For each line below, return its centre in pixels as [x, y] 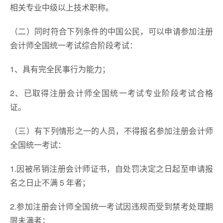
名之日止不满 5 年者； [50, 182]
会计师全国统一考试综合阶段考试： [74, 45]
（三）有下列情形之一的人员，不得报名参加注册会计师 [111, 131]
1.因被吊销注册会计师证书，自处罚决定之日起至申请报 [111, 168]
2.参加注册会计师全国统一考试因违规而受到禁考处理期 [111, 206]
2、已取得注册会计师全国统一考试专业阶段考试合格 [111, 93]
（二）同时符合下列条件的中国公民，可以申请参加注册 [111, 31]
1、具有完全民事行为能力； [60, 69]
